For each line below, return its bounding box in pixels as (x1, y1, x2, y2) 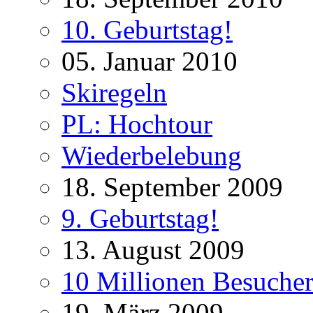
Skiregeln (61, 78, 167, 108)
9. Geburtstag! (61, 203, 219, 234)
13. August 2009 (61, 235, 245, 265)
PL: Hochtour (61, 109, 212, 140)
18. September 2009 (61, 172, 283, 203)
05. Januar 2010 (61, 46, 238, 77)
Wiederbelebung (61, 140, 242, 171)
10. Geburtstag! (61, 15, 233, 45)
